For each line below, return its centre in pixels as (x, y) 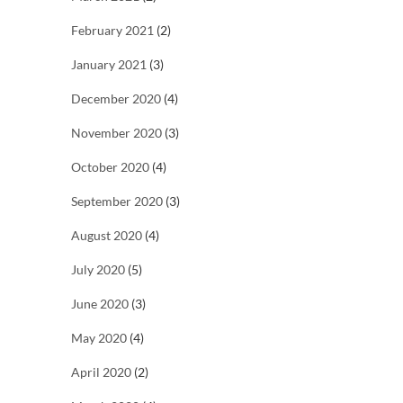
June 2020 (100, 304)
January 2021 (109, 65)
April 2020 (101, 372)
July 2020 (98, 270)
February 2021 (112, 31)
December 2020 (116, 99)
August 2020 (107, 236)
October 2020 (110, 167)
